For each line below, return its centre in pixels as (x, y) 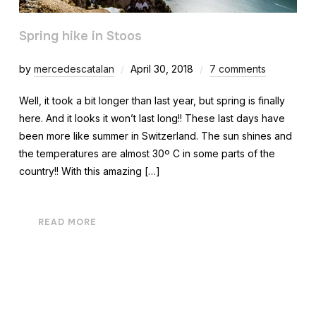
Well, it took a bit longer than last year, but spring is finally (152, 100)
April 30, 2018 (162, 68)
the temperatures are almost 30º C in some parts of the (147, 153)
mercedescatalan (74, 68)
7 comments (237, 68)
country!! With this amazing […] (89, 171)
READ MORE (67, 222)
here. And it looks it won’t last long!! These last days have (152, 118)
